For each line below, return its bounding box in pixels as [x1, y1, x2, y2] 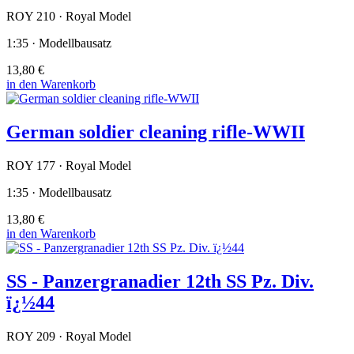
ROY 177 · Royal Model [6, 158, 131, 172]
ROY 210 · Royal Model [6, 9, 131, 23]
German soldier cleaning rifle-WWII [6, 121, 305, 142]
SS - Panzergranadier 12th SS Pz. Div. [6, 270, 314, 292]
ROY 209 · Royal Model [6, 329, 131, 343]
